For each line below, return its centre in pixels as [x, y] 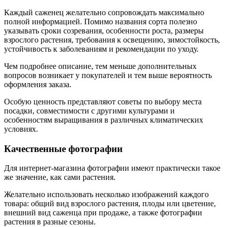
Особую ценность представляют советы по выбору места [103, 101]
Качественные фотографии [63, 148]
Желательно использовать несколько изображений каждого [106, 195]
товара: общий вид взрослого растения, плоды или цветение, [110, 204]
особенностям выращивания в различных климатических [104, 120]
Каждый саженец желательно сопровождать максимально [104, 12]
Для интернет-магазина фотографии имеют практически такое [112, 168]
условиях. [21, 129]
